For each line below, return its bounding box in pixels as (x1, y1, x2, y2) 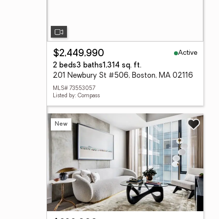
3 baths (76, 62, 103, 69)
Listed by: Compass (53, 93, 100, 99)
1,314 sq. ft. (103, 62, 141, 69)
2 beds (53, 62, 76, 69)
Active (178, 49, 197, 57)
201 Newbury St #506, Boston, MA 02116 (53, 72, 193, 80)
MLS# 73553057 (53, 86, 95, 91)
